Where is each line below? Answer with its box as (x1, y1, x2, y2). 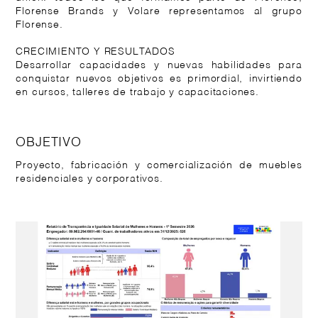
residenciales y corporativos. (16, 175, 163, 185)
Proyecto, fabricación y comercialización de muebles (16, 161, 302, 171)
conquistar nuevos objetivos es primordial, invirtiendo (16, 74, 302, 84)
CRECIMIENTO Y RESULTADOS (16, 47, 175, 57)
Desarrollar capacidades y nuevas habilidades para (16, 60, 302, 70)
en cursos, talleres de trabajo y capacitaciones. (16, 87, 259, 97)
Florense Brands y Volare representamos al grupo (16, 6, 302, 16)
